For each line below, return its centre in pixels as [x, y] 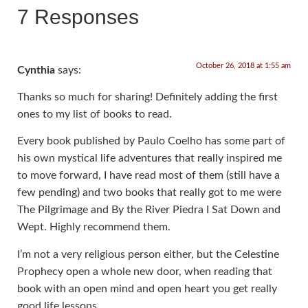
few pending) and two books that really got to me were [149, 193]
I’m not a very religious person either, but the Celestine [148, 254]
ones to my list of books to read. [95, 114]
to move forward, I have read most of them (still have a [148, 176]
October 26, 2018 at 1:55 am [243, 65]
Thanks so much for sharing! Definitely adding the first [147, 97]
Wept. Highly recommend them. [94, 227]
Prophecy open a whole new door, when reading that [145, 271]
